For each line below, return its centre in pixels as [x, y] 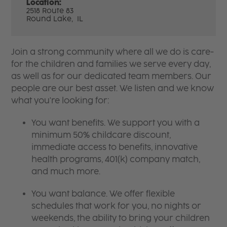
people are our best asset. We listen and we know [113, 88]
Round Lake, [51, 19]
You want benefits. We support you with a [116, 123]
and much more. [66, 171]
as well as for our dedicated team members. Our [111, 76]
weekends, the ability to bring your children [121, 218]
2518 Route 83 [50, 11]
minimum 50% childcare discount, [101, 135]
